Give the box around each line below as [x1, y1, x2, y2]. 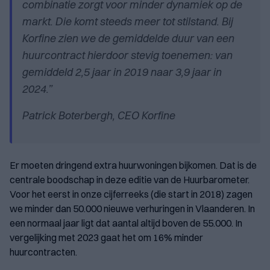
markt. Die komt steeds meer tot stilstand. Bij [22, 14, 233, 29]
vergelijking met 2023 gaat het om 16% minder [10, 231, 203, 244]
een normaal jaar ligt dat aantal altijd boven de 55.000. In [10, 217, 242, 230]
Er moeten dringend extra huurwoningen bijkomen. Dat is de [10, 159, 257, 172]
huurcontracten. [10, 246, 77, 259]
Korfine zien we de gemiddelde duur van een [22, 31, 234, 46]
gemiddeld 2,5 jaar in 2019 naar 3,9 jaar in [22, 65, 221, 80]
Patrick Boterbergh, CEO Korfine [22, 108, 175, 123]
